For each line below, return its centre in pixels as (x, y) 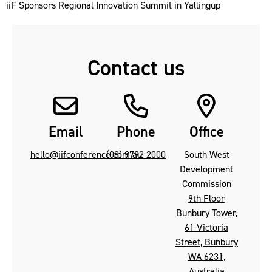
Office (206, 131)
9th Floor (206, 198)
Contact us (136, 68)
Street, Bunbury (206, 242)
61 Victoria (206, 227)
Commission (206, 183)
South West (206, 154)
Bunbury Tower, (206, 212)
